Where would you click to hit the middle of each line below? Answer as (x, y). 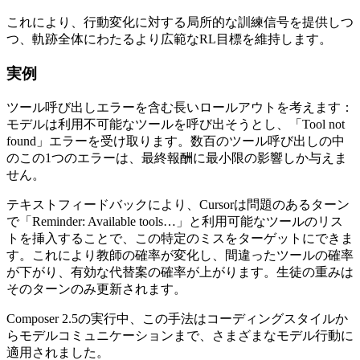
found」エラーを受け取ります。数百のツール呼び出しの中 (176, 141)
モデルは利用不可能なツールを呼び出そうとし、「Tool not (176, 124)
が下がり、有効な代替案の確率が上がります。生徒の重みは (180, 272)
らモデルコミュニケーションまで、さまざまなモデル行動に (180, 335)
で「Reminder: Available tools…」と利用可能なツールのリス (175, 221)
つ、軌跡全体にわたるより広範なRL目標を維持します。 (169, 39)
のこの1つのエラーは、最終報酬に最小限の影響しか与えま (177, 157)
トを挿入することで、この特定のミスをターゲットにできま (180, 238)
